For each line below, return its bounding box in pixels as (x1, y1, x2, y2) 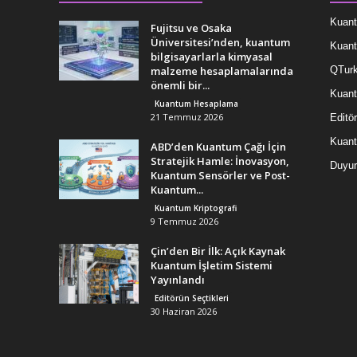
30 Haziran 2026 (150, 305, 217, 317)
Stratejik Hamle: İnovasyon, (150, 154, 289, 168)
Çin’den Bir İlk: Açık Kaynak (150, 244, 285, 258)
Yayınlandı (150, 273, 205, 287)
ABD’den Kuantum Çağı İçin (150, 139, 286, 154)
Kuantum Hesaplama (154, 98, 238, 109)
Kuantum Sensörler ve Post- (150, 168, 290, 182)
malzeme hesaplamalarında (150, 64, 293, 78)
